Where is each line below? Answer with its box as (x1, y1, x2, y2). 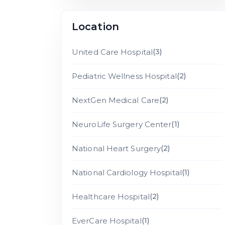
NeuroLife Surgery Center (72, 120, 172, 129)
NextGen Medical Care (72, 95, 159, 105)
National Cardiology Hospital (72, 168, 182, 177)
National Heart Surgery (72, 144, 161, 153)
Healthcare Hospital (72, 192, 150, 201)
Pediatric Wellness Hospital (72, 71, 177, 81)
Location (72, 21, 119, 33)
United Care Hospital (72, 47, 153, 57)
